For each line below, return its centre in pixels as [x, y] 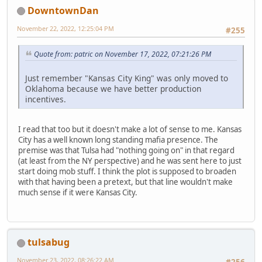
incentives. [46, 99]
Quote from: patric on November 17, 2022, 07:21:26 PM [123, 54]
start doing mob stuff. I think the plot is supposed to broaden [127, 171]
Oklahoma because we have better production [113, 88]
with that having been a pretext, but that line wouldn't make [125, 182]
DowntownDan [63, 10]
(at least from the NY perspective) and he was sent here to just [130, 161]
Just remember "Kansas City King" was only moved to [127, 78]
